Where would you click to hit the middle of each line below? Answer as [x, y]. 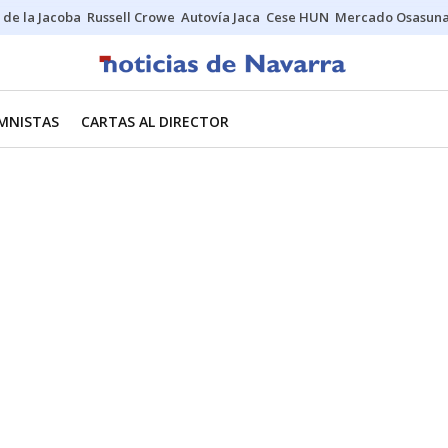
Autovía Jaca [220, 17]
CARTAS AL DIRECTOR [155, 121]
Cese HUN [297, 17]
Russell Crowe [131, 17]
